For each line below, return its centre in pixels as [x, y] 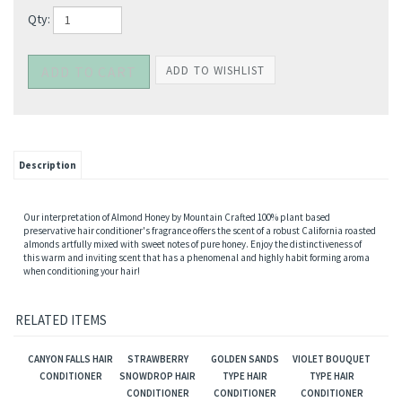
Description [48, 237]
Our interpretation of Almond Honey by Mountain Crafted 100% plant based [177, 289]
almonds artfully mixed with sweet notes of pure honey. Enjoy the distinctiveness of [192, 316]
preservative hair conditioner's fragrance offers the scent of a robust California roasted [200, 302]
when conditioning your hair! [82, 343]
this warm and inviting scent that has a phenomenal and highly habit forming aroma [197, 329]
